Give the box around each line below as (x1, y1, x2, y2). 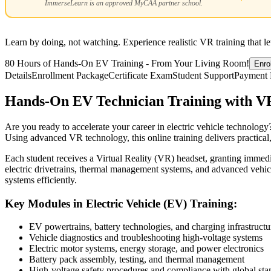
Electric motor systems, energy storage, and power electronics (29, 243, 264, 254)
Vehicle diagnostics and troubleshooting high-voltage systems (29, 232, 263, 243)
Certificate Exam (108, 70, 172, 81)
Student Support (172, 70, 234, 81)
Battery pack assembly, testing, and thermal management (29, 254, 244, 265)
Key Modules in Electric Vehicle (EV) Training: (5, 197, 237, 210)
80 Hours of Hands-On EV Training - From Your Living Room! (5, 58, 249, 69)
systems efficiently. (5, 174, 77, 185)
